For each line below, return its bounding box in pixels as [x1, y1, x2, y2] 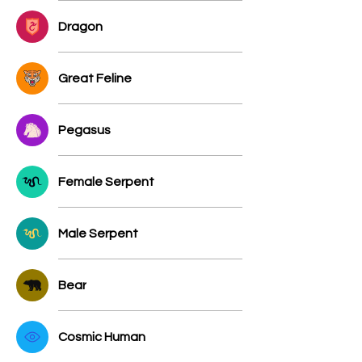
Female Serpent [58, 175, 154, 188]
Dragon [58, 19, 103, 33]
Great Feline [58, 71, 132, 85]
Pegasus [58, 123, 111, 137]
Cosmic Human [58, 330, 145, 343]
